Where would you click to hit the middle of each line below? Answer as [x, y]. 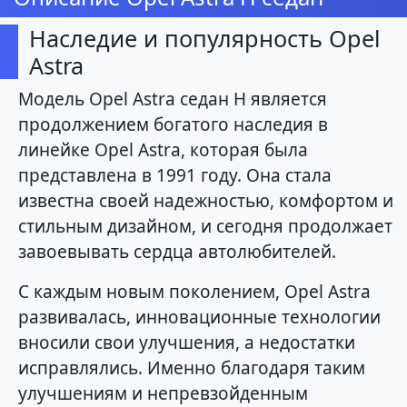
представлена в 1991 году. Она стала [175, 176]
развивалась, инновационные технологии [199, 318]
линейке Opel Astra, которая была [163, 150]
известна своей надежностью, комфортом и [206, 201]
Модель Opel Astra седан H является [173, 99]
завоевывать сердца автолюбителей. [177, 252]
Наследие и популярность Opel [205, 39]
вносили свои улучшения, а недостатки [187, 343]
